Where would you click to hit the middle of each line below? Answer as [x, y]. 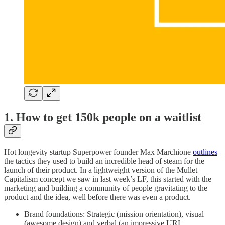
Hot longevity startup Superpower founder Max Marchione [98, 152]
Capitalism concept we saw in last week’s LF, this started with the [108, 179]
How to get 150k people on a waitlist [109, 117]
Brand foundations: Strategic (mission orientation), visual [114, 214]
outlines [205, 152]
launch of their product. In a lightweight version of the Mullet [101, 170]
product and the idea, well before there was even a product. [97, 197]
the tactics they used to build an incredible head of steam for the [104, 161]
